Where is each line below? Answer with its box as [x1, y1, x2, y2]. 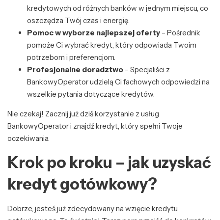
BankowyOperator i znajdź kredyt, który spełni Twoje [7, 121, 183, 131]
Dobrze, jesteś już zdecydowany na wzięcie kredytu [7, 204, 178, 214]
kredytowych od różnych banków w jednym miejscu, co [27, 3, 208, 13]
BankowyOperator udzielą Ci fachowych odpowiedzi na [27, 77, 210, 87]
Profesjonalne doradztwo [27, 65, 123, 75]
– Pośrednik [160, 28, 200, 38]
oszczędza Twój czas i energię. [27, 16, 130, 26]
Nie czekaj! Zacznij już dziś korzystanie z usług [7, 109, 159, 119]
